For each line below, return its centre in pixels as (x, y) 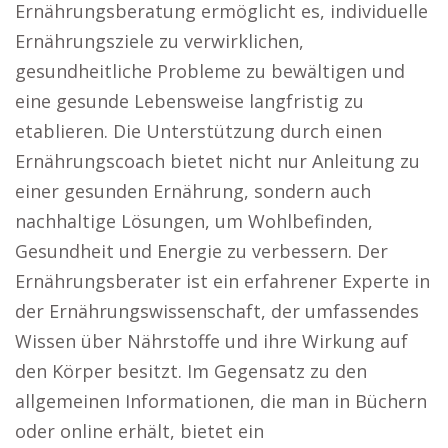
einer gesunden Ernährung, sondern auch (193, 191)
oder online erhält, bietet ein (139, 431)
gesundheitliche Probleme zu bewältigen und (210, 71)
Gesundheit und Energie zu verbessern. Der (201, 251)
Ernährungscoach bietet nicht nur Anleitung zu (217, 161)
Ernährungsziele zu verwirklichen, (159, 41)
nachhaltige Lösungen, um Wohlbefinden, (194, 221)
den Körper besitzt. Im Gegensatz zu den (191, 371)
